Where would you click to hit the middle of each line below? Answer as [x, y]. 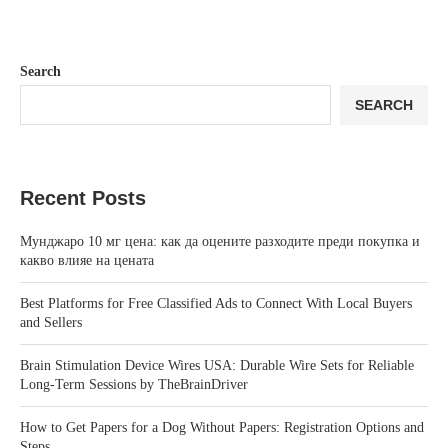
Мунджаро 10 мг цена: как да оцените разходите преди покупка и [220, 242]
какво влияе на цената [87, 261]
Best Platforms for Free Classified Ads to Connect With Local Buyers [216, 304]
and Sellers [51, 323]
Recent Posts [83, 198]
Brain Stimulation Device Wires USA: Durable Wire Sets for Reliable [217, 366]
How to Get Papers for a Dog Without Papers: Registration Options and [222, 428]
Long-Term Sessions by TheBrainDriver [134, 385]
